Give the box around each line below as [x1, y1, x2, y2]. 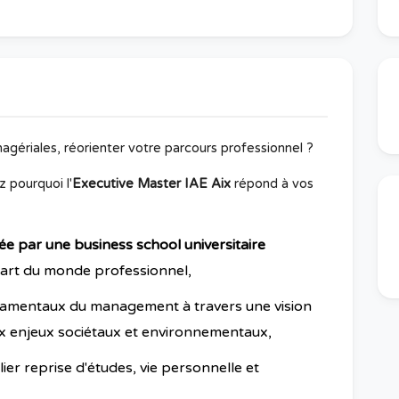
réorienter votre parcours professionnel [64, 141, 306, 156]
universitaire [184, 236, 265, 254]
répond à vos [231, 176, 313, 191]
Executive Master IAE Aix [72, 176, 231, 191]
